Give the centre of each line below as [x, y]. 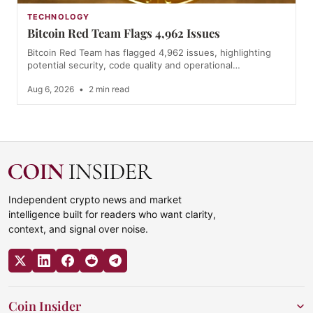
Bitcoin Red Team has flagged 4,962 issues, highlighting [149, 52]
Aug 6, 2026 [52, 89]
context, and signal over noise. [78, 228]
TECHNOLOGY [58, 16]
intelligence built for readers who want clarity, [112, 214]
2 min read [108, 89]
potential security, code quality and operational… [134, 65]
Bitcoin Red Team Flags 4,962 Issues [124, 32]
